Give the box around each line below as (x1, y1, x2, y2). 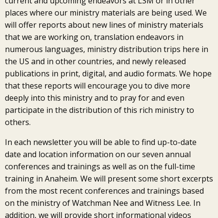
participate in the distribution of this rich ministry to (5, 105, 194, 116)
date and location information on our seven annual (5, 149, 191, 160)
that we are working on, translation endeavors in (5, 32, 183, 43)
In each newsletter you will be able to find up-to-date (5, 137, 197, 148)
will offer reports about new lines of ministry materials (5, 19, 203, 31)
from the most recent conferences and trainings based (5, 185, 204, 197)
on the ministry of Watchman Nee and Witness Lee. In (5, 198, 200, 209)
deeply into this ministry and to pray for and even (5, 92, 184, 104)
